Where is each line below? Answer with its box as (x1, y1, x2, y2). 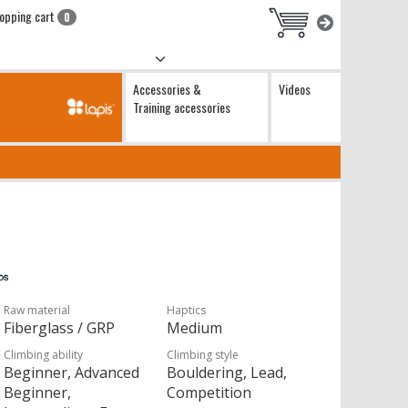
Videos (279, 79, 311, 98)
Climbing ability (4, 347, 84, 362)
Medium (167, 318, 223, 338)
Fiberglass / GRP (4, 318, 116, 338)
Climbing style (167, 347, 240, 362)
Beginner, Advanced (4, 362, 140, 382)
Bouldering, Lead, (167, 362, 288, 382)
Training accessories (133, 97, 230, 117)
